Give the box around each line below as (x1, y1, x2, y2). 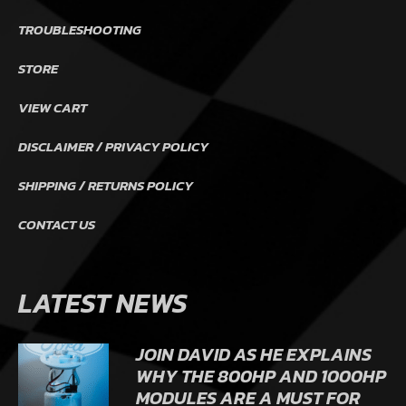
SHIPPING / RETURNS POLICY (18, 175, 193, 197)
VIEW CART (18, 97, 87, 119)
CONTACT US (18, 214, 95, 236)
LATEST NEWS (18, 283, 188, 324)
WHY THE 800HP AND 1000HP (136, 362, 386, 391)
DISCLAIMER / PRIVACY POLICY (18, 136, 208, 158)
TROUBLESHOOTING (18, 19, 141, 41)
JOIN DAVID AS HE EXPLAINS (136, 341, 372, 369)
